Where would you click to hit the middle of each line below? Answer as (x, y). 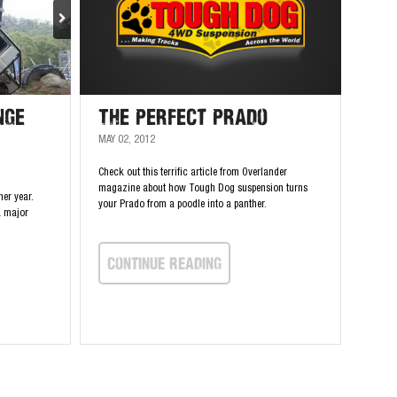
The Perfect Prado (183, 117)
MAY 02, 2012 (126, 140)
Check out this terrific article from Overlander (192, 173)
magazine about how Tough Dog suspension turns (202, 189)
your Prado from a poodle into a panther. (182, 205)
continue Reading (164, 263)
